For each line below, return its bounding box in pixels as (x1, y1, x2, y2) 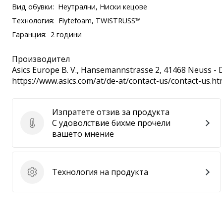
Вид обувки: (12, 2, 54, 11)
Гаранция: (12, 30, 47, 39)
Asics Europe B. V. (12, 64, 77, 75)
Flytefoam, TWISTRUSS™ (58, 16, 141, 25)
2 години (51, 30, 82, 39)
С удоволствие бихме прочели (52, 117, 170, 128)
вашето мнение (52, 128, 114, 139)
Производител (12, 54, 70, 64)
